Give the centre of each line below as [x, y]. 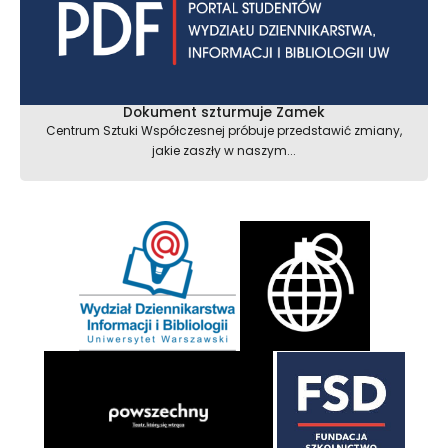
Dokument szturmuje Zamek [224, 113]
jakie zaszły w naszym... [224, 151]
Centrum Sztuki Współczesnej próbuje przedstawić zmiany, [224, 131]
